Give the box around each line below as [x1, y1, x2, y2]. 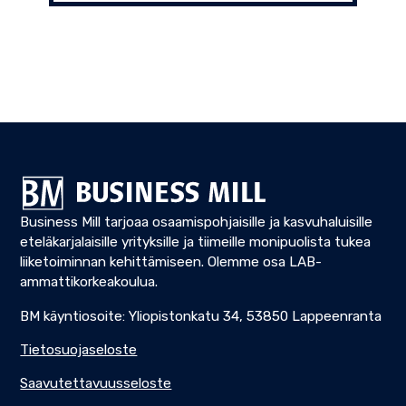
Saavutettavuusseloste [20, 375, 172, 392]
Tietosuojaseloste [20, 341, 138, 358]
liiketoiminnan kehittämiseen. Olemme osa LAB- [20, 254, 323, 271]
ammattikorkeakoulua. [20, 274, 159, 291]
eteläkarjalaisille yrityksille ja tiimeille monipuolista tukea [20, 234, 372, 251]
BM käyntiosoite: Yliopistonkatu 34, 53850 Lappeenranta [20, 307, 382, 324]
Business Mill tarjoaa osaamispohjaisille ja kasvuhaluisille [20, 214, 373, 231]
